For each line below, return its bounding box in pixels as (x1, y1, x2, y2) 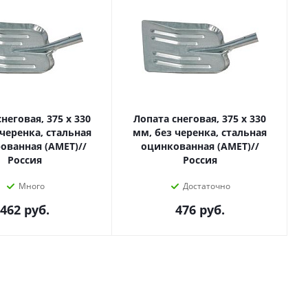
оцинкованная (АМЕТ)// (140, 140, 259, 153)
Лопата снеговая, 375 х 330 (133, 112, 266, 125)
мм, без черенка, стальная (133, 126, 267, 139)
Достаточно (183, 180, 230, 192)
